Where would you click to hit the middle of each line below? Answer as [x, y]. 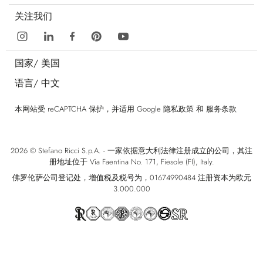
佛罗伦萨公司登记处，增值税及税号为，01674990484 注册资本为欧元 [131, 178]
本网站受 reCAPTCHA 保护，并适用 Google [89, 109]
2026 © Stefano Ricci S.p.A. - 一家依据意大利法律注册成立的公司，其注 [131, 150]
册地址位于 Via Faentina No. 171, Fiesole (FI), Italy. [131, 161]
